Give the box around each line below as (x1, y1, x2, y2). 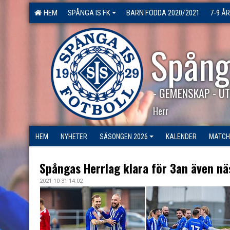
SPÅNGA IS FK (68, 8, 110, 17)
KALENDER (166, 132, 197, 141)
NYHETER (61, 132, 87, 141)
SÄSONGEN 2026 (100, 132, 148, 141)
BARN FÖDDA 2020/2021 (126, 8, 200, 17)
